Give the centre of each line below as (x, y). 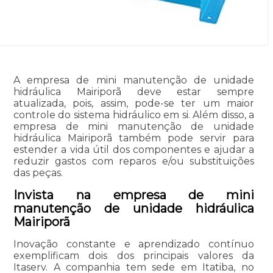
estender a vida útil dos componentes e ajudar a (134, 150)
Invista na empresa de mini (134, 195)
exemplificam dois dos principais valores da (134, 256)
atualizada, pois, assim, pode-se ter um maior (134, 104)
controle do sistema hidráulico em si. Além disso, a (134, 115)
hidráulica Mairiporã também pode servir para (134, 138)
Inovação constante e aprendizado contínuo (134, 244)
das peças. (38, 173)
